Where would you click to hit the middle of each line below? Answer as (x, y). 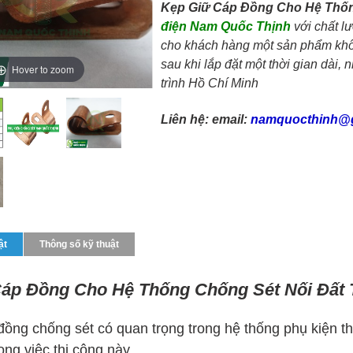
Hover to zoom (43, 69)
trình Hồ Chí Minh (211, 83)
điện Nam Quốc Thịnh (226, 26)
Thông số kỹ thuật (79, 244)
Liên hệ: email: (206, 119)
